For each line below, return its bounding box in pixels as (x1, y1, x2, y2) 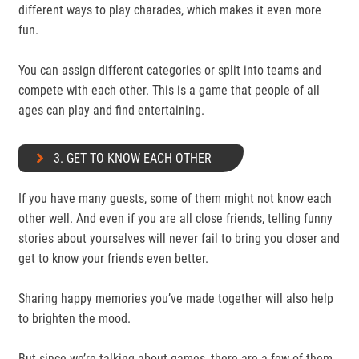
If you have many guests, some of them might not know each (18, 191, 332, 206)
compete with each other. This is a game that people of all (18, 83, 320, 98)
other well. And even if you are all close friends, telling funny (18, 211, 333, 226)
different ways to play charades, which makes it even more (18, 2, 321, 18)
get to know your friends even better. (18, 251, 212, 266)
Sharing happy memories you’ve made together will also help (18, 291, 333, 306)
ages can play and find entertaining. (18, 103, 204, 118)
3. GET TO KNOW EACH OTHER (54, 151, 212, 166)
